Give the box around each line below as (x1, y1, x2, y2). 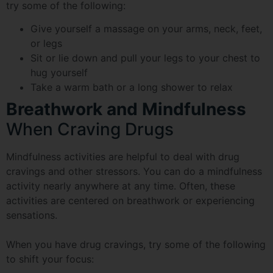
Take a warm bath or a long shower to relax (30, 81, 233, 94)
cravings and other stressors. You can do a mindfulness (6, 165, 262, 178)
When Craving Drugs (6, 119, 174, 140)
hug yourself (30, 66, 88, 79)
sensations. (6, 209, 57, 222)
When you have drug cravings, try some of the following (6, 238, 266, 251)
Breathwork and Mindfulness (6, 99, 246, 120)
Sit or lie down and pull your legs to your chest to (30, 52, 260, 65)
